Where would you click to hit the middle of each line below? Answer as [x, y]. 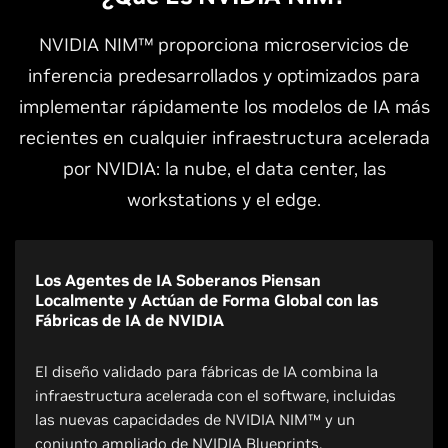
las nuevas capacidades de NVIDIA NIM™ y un [195, 419]
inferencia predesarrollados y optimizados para [224, 75]
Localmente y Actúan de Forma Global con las [206, 300]
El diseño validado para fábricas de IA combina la [206, 371]
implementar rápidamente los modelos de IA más [224, 106]
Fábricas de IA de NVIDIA [129, 320]
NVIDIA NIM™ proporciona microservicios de [224, 44]
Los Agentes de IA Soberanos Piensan [178, 280]
